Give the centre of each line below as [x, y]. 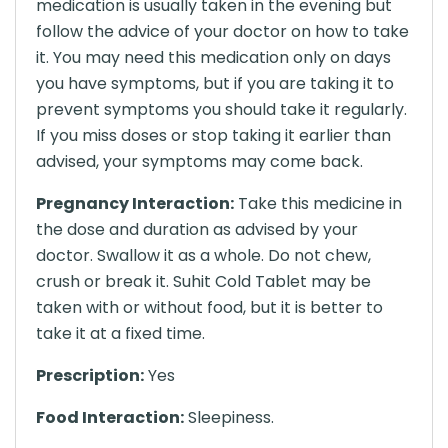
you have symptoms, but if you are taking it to [215, 83]
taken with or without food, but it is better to [209, 307]
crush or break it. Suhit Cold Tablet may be [203, 281]
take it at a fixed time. [120, 333]
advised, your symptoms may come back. [199, 161]
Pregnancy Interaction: [135, 203]
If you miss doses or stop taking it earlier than [213, 135]
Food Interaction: [110, 417]
